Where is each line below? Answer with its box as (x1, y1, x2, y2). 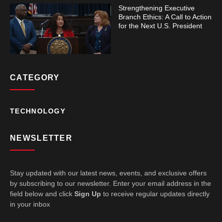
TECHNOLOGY (10, 107, 65, 115)
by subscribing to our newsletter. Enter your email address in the (10, 179, 211, 187)
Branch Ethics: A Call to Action (118, 12, 212, 21)
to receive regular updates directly (101, 189, 210, 198)
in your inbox (10, 200, 50, 208)
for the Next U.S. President (118, 21, 202, 30)
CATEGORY (10, 73, 60, 82)
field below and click (10, 189, 74, 198)
